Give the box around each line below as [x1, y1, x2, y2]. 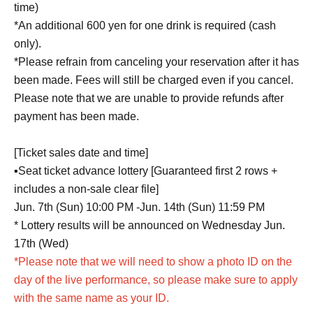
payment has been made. [14, 110, 139, 122]
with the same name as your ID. [14, 291, 169, 304]
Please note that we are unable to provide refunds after [14, 92, 284, 104]
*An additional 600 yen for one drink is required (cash [14, 19, 276, 31]
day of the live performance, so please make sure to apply [14, 273, 298, 286]
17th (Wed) [14, 237, 68, 249]
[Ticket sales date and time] [14, 146, 148, 159]
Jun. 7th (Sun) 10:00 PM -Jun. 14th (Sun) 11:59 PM [14, 201, 265, 213]
